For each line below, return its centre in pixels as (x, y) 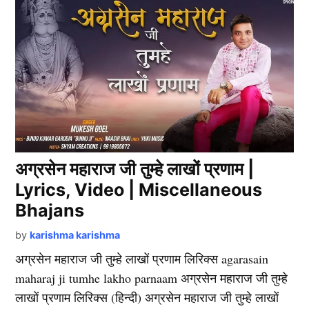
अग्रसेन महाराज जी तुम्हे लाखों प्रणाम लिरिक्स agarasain (142, 258)
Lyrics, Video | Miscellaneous (139, 189)
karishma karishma (75, 235)
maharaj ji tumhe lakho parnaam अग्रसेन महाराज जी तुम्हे (152, 278)
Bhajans (50, 210)
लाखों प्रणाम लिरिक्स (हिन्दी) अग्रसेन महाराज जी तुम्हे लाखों (147, 297)
